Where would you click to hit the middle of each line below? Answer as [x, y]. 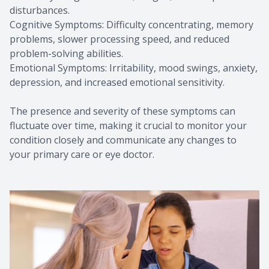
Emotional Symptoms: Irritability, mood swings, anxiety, [134, 68]
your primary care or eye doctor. [82, 155]
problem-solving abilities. [66, 54]
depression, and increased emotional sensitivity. [117, 83]
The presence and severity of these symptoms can [122, 111]
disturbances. [40, 11]
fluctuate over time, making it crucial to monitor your [128, 126]
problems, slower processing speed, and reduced [119, 39]
